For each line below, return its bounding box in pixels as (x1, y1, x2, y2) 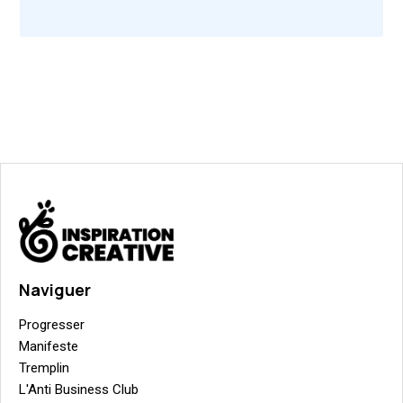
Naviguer (19, 279, 91, 301)
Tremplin (19, 360, 69, 377)
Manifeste (19, 338, 78, 355)
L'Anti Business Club (19, 381, 139, 399)
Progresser (19, 317, 85, 334)
